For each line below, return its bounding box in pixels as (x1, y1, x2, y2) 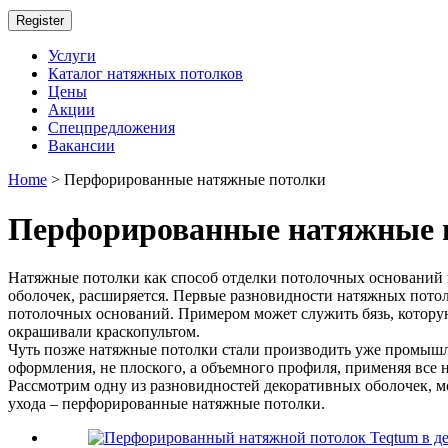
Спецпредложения (48, 119, 175, 137)
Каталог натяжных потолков (48, 65, 243, 83)
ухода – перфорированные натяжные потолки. (8, 395, 325, 413)
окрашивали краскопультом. (8, 323, 200, 341)
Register (16, 13, 64, 29)
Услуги (48, 47, 96, 65)
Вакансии (48, 137, 115, 155)
